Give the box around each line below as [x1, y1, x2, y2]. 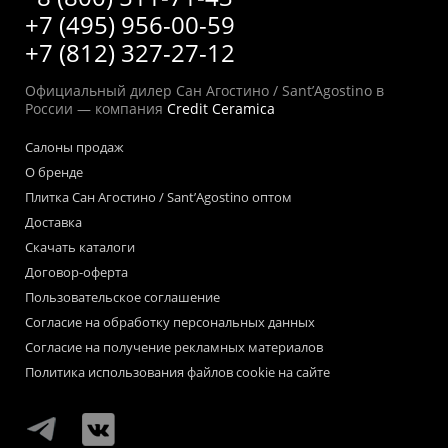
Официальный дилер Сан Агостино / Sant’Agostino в [25, 80, 384, 100]
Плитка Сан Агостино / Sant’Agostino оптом [25, 187, 292, 206]
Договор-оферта [25, 262, 128, 281]
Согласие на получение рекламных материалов [25, 337, 323, 356]
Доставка [25, 212, 82, 231]
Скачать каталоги [25, 237, 135, 256]
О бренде [25, 162, 83, 181]
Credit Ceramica [167, 98, 275, 118]
